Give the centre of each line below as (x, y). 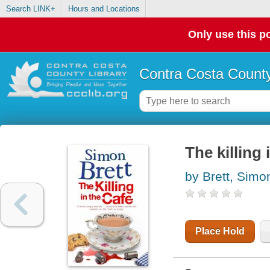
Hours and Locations (104, 9)
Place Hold (220, 231)
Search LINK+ (30, 9)
